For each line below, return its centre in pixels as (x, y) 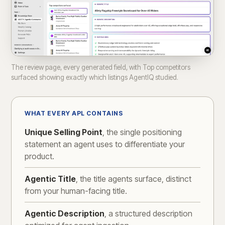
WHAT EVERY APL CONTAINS (74, 113)
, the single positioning (142, 132)
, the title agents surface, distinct (134, 179)
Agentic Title (50, 179)
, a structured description (148, 213)
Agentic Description (65, 213)
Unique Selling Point (64, 132)
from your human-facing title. (76, 191)
